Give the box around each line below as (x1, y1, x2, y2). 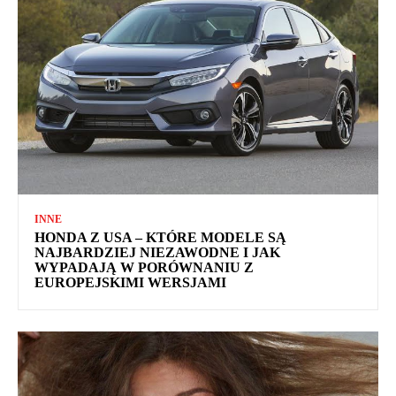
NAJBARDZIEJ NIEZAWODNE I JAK (34, 244, 280, 260)
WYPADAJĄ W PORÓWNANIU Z (34, 259, 254, 275)
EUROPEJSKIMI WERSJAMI (34, 274, 226, 290)
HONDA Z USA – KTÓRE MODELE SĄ (34, 229, 286, 245)
